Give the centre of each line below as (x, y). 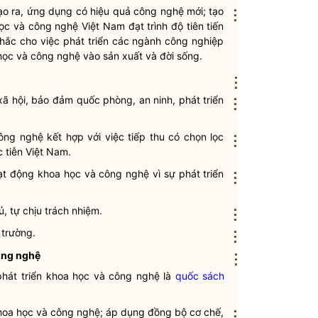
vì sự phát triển (187, 174)
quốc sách (200, 276)
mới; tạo (204, 11)
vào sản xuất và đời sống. (141, 56)
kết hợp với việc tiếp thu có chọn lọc (133, 137)
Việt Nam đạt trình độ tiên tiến (151, 26)
